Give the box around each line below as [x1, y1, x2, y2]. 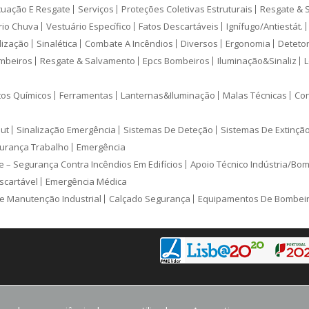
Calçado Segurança [109, 192, 190, 206]
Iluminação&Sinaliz [217, 54, 297, 68]
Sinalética [37, 37, 77, 50]
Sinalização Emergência [17, 123, 116, 137]
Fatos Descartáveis [139, 20, 219, 33]
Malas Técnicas [223, 89, 287, 102]
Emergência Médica [46, 175, 127, 188]
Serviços [78, 3, 114, 16]
